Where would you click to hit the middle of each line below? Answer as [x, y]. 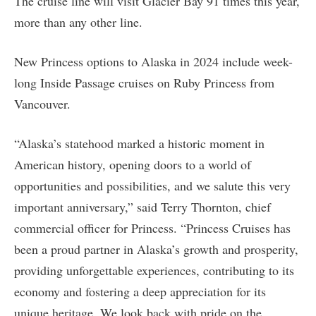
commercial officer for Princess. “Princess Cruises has [152, 227]
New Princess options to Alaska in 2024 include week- [153, 61]
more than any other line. [78, 22]
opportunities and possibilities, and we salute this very [152, 185]
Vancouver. [42, 103]
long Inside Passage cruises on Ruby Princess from [144, 82]
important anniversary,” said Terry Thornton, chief [142, 206]
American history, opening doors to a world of [133, 164]
